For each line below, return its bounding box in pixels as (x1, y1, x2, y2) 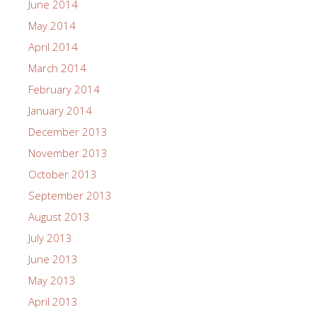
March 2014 (28, 61, 86, 76)
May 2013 (28, 273, 76, 288)
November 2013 (28, 146, 108, 161)
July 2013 (28, 231, 72, 246)
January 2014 (28, 103, 92, 118)
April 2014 (28, 40, 78, 54)
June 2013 (28, 252, 78, 267)
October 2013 (28, 167, 97, 182)
